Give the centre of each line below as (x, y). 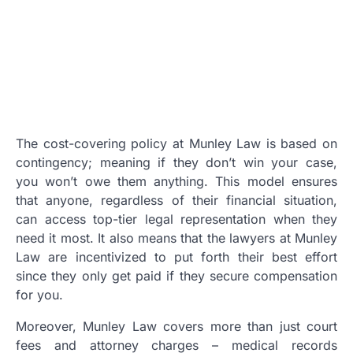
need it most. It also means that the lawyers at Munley (176, 238)
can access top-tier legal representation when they (176, 219)
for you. (39, 294)
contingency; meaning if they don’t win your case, (176, 162)
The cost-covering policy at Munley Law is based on (176, 143)
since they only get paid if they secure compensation (176, 275)
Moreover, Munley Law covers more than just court (176, 326)
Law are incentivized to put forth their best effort (176, 256)
